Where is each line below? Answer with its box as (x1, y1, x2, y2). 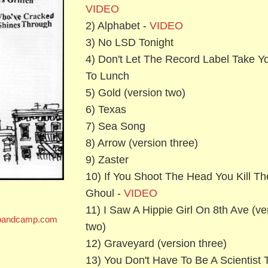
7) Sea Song (85, 120, 145, 132)
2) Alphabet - (85, 19, 150, 32)
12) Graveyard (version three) (85, 237, 227, 249)
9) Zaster (85, 153, 129, 166)
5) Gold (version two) (85, 86, 185, 99)
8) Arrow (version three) (85, 136, 198, 149)
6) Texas (85, 103, 126, 115)
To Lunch (85, 69, 129, 82)
